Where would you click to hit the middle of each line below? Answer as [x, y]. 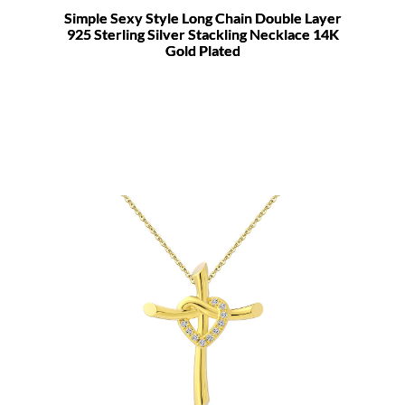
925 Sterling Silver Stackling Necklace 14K [202, 33]
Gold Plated [202, 50]
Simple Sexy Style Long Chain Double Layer [202, 17]
